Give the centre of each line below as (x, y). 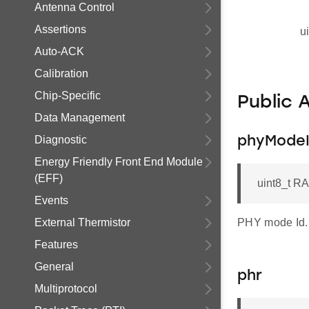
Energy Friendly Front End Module (119, 162)
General (54, 267)
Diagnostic (61, 140)
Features (56, 245)
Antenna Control (74, 7)
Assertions (60, 29)
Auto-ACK (59, 51)
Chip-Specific (68, 96)
